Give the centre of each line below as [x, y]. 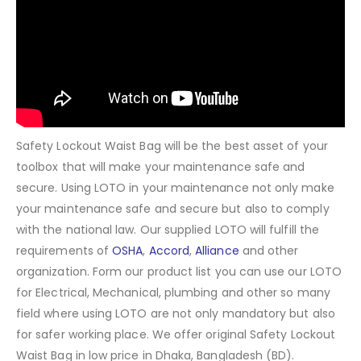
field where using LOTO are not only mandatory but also [176, 313]
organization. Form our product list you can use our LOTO [179, 271]
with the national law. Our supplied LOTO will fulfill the [168, 229]
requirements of [64, 250]
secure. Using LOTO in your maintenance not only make [175, 187]
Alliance [217, 250]
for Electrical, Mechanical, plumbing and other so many [173, 292]
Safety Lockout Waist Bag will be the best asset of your [172, 145]
